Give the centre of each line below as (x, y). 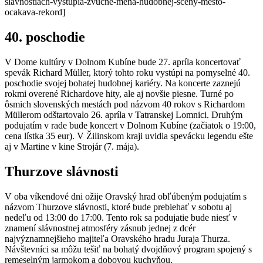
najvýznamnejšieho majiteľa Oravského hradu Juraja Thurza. (117, 238)
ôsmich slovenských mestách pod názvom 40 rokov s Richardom (125, 104)
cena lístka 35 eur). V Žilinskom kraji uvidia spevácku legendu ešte (129, 136)
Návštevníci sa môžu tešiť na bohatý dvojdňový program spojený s (128, 249)
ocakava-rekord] (35, 12)
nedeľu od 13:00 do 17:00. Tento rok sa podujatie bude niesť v (121, 217)
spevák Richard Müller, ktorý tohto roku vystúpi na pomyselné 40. (127, 72)
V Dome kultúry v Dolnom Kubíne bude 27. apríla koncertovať (123, 62)
